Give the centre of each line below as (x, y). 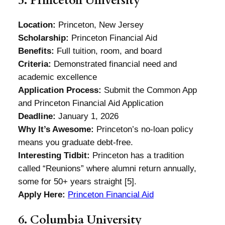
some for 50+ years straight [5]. (77, 181)
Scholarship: (43, 38)
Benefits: (36, 51)
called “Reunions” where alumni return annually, (107, 168)
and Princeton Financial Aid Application (90, 103)
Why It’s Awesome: (56, 129)
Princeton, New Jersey (99, 25)
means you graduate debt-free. (75, 142)
